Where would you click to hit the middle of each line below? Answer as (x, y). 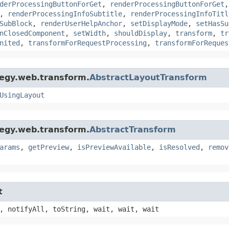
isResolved (179, 147)
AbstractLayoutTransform (148, 77)
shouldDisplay (141, 33)
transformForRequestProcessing (87, 43)
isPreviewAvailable (114, 147)
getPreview (49, 147)
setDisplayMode (159, 23)
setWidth (89, 33)
